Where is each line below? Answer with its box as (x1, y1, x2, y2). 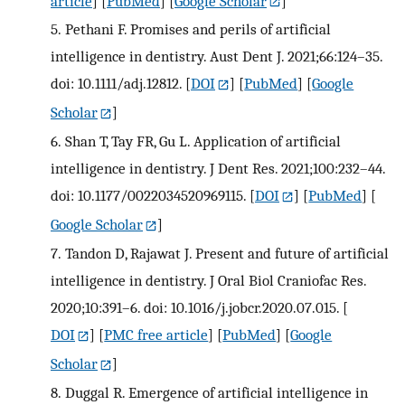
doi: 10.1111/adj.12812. (51, 74, 182, 93)
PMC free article (104, 325, 209, 344)
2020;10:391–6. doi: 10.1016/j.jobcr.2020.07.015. (51, 298, 339, 317)
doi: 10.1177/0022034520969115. (51, 186, 246, 205)
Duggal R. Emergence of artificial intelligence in (64, 383, 368, 402)
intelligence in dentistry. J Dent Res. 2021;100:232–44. (51, 159, 385, 178)
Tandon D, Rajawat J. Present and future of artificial (64, 244, 389, 263)
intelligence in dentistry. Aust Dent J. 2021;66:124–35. (51, 47, 382, 66)
